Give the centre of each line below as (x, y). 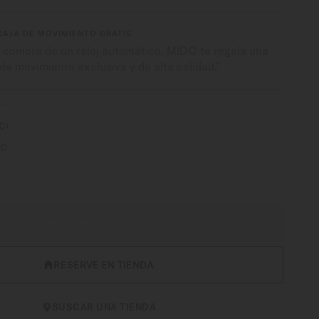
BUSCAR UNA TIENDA (104, 307)
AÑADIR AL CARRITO (104, 222)
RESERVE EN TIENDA (104, 265)
